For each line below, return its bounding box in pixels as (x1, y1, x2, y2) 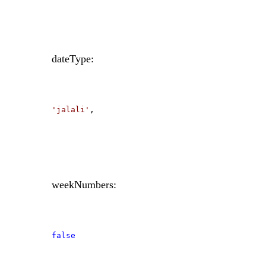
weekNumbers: (52, 179, 116, 191)
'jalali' (52, 105, 90, 115)
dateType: (52, 53, 94, 65)
